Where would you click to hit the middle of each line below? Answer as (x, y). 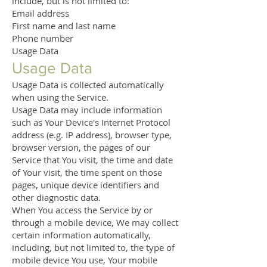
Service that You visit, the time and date (92, 160)
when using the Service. (60, 97)
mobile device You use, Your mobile (85, 260)
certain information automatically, (81, 235)
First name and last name (64, 26)
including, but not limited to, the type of (93, 247)
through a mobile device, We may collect (95, 222)
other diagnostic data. (56, 197)
